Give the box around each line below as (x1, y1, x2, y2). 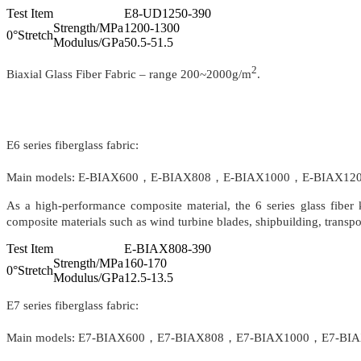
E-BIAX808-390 (124, 242, 211, 256)
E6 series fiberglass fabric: (6, 139, 139, 152)
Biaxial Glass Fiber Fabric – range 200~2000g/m (6, 68, 251, 81)
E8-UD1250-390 (124, 6, 211, 21)
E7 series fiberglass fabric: (6, 299, 139, 313)
